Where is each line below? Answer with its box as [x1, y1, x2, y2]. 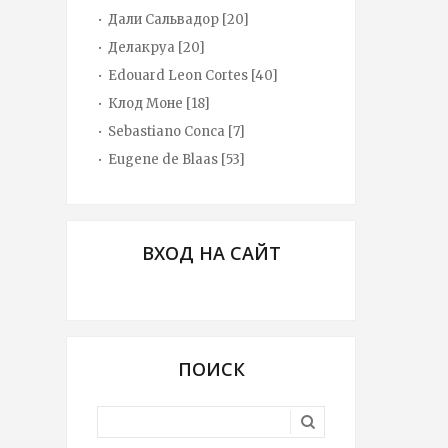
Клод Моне [108, 95, 183, 112]
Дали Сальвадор [108, 11, 219, 28]
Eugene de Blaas [108, 151, 218, 168]
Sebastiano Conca [108, 123, 225, 140]
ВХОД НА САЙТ [141, 241, 281, 265]
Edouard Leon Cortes [108, 67, 248, 84]
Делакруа [108, 39, 175, 56]
